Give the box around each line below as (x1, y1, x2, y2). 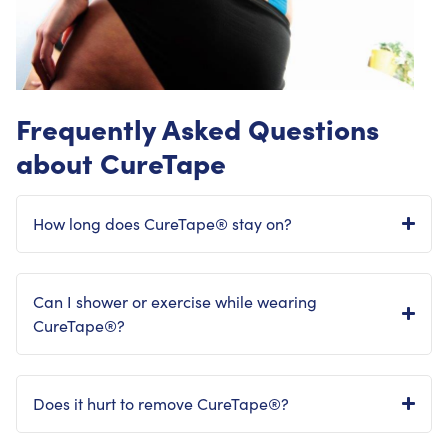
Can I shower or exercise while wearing (33, 290, 317, 312)
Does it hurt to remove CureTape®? (33, 392, 289, 414)
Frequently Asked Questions (16, 107, 379, 147)
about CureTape (16, 141, 226, 181)
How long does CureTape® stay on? (33, 212, 292, 234)
